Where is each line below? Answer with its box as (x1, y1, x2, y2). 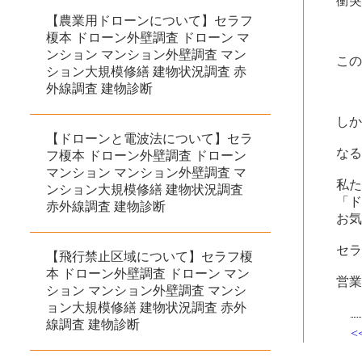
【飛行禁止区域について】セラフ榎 (46, 249, 253, 263)
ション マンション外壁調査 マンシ (46, 283, 246, 297)
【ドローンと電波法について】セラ (46, 131, 253, 145)
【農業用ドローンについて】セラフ (46, 13, 253, 27)
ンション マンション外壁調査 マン (46, 47, 246, 61)
